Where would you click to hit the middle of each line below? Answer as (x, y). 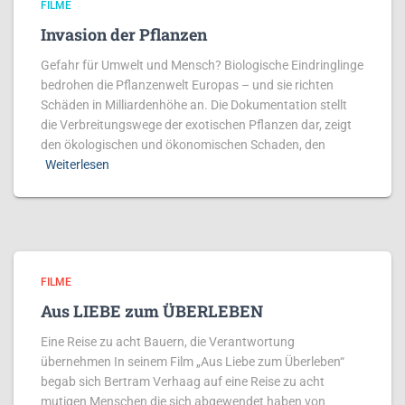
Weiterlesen (77, 165)
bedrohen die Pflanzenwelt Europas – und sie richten (187, 85)
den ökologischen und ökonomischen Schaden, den (183, 145)
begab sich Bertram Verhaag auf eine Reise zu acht (184, 381)
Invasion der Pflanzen (124, 34)
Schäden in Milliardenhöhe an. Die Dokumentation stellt (194, 105)
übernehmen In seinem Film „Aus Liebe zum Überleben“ (193, 362)
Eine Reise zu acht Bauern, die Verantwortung (168, 342)
